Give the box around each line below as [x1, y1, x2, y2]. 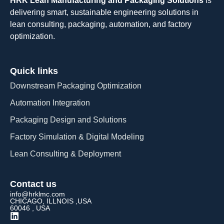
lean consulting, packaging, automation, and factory [10, 20, 191, 29]
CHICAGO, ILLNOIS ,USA [10, 197, 91, 205]
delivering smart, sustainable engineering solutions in [10, 8, 198, 17]
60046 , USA [10, 204, 50, 212]
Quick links [10, 66, 58, 76]
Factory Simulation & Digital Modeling [10, 132, 144, 141]
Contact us [10, 179, 56, 189]
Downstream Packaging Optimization [10, 81, 141, 90]
